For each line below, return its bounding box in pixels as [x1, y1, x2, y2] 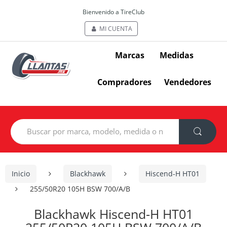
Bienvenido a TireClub [83, 8, 144, 16]
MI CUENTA [98, 24, 132, 33]
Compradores [97, 76, 152, 88]
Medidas [160, 49, 194, 61]
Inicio [12, 169, 30, 179]
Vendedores [164, 76, 212, 88]
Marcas [115, 49, 144, 61]
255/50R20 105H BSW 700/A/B [30, 183, 130, 194]
